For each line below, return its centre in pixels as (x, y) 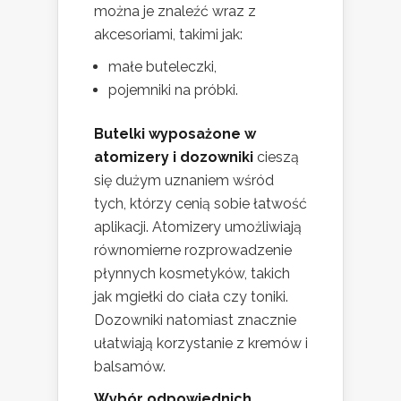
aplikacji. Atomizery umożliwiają (198, 227)
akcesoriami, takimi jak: (168, 35)
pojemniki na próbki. (173, 90)
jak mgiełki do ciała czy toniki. (191, 297)
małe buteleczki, (162, 67)
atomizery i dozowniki (174, 158)
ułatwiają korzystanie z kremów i (201, 344)
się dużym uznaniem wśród (184, 181)
